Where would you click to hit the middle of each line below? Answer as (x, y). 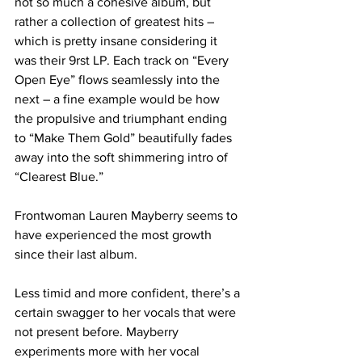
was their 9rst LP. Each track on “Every (123, 60)
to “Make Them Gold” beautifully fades (125, 137)
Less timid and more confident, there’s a (129, 293)
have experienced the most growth (115, 234)
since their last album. (78, 254)
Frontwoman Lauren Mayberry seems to (128, 215)
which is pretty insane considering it (118, 40)
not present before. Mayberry (98, 331)
